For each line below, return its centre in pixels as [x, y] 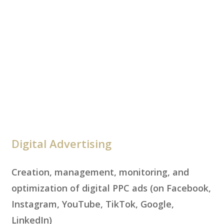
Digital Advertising [61, 143]
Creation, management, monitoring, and [100, 172]
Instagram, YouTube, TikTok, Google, [92, 204]
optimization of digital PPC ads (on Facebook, [111, 188]
